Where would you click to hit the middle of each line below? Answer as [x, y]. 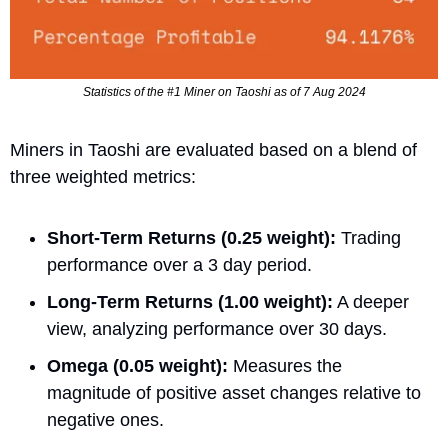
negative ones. [105, 419]
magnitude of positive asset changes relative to [234, 392]
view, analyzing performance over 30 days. [217, 328]
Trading [368, 237]
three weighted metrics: [103, 176]
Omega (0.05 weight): [137, 365]
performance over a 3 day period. [179, 264]
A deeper [371, 301]
